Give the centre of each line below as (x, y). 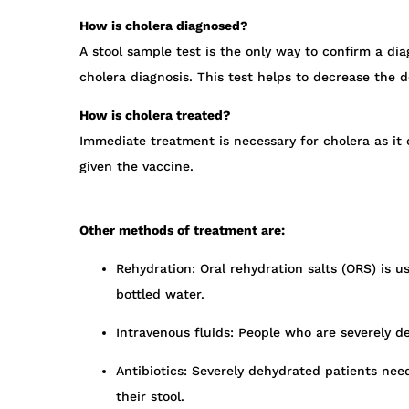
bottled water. (160, 294)
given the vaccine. (136, 167)
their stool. (150, 397)
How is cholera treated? (155, 115)
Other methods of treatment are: (182, 231)
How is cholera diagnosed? (164, 26)
